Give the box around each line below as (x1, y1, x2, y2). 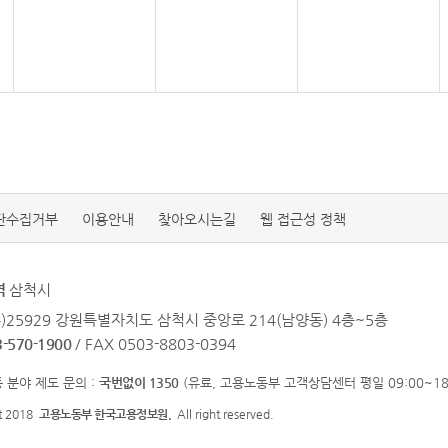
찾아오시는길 (158, 211, 236, 227)
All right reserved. (171, 407, 274, 421)
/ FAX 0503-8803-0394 (75, 335, 236, 352)
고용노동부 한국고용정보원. (39, 407, 171, 421)
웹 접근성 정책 (260, 211, 346, 227)
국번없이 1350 (99, 375, 179, 390)
